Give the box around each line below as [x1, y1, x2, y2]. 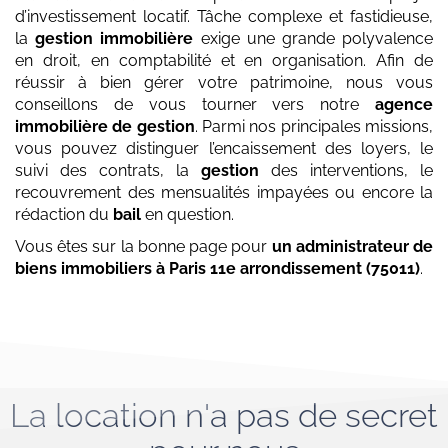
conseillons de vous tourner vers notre [15, 95, 375, 115]
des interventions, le [259, 161, 433, 181]
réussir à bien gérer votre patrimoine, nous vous [15, 73, 433, 93]
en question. [141, 205, 234, 225]
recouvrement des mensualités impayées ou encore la [15, 183, 433, 203]
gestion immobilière [35, 29, 194, 49]
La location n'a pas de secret [10, 395, 438, 435]
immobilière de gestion [15, 117, 195, 137]
